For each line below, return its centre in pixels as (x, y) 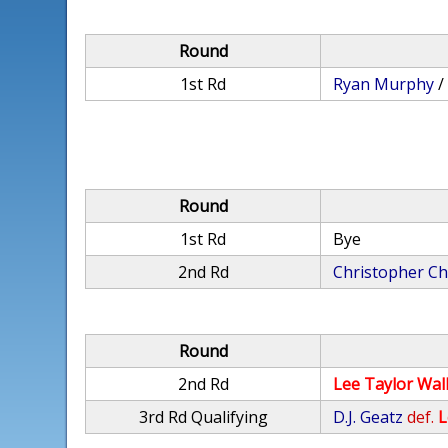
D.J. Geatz (368, 417)
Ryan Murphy (384, 84)
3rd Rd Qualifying (203, 417)
